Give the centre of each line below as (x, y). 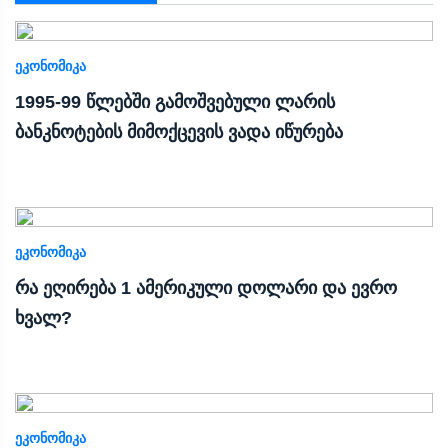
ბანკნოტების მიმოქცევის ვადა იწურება (179, 131)
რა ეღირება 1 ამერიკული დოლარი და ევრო (206, 287)
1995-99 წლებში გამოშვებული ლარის (175, 101)
